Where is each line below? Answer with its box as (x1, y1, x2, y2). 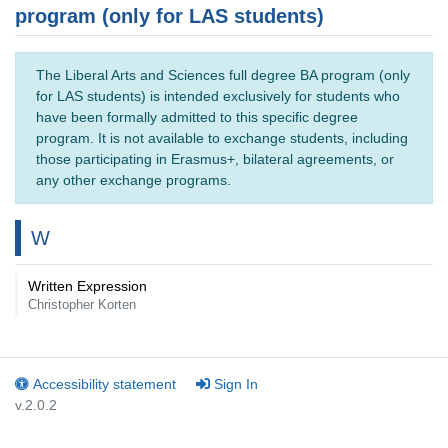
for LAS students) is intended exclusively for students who (36, 88, 400, 104)
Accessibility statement (33, 376, 176, 392)
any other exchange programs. (36, 172, 231, 188)
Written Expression (28, 278, 147, 294)
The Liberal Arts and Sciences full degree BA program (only (36, 67, 410, 83)
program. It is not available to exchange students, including (36, 130, 408, 146)
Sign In (214, 376, 258, 392)
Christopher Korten (28, 297, 136, 312)
